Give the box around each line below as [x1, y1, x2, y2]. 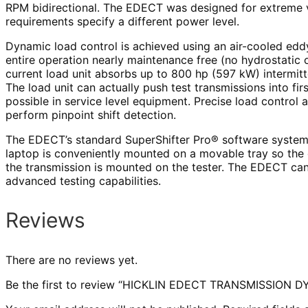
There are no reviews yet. [5, 252, 137, 267]
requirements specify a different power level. [5, 14, 239, 28]
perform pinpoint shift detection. [5, 107, 176, 122]
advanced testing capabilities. [5, 173, 161, 188]
